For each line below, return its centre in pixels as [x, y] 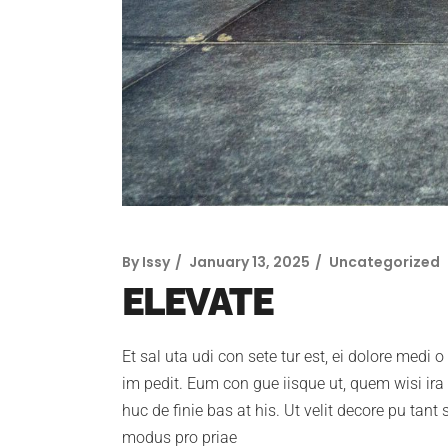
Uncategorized [384, 262]
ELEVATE [198, 302]
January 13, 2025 [249, 262]
